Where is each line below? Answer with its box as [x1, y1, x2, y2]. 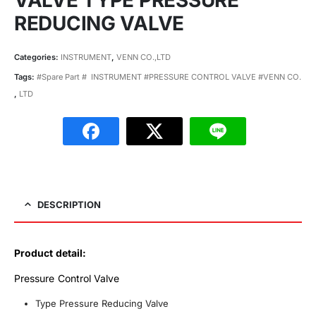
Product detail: [14, 247, 87, 260]
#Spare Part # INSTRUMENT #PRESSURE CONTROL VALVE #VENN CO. [37, 71, 301, 82]
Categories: [14, 52, 61, 63]
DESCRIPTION [37, 199, 101, 211]
